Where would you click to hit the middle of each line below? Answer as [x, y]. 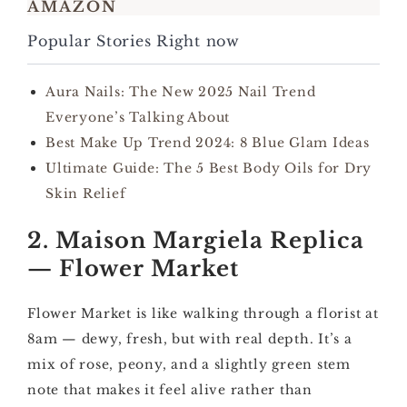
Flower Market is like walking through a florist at [203, 313]
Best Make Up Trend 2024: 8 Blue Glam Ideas [208, 143]
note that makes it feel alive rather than [170, 390]
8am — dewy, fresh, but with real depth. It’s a [190, 339]
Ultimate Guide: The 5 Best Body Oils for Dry [208, 168]
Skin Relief [86, 194]
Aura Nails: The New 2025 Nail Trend [181, 92]
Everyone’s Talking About [138, 117]
